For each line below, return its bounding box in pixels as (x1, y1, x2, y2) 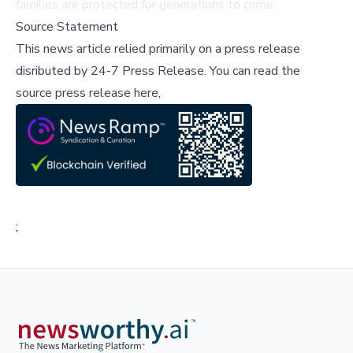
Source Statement (16, 18, 118, 36)
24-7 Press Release (91, 62, 204, 80)
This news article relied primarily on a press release (16, 40, 300, 58)
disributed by (16, 62, 91, 80)
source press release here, (16, 84, 161, 102)
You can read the (206, 62, 300, 80)
